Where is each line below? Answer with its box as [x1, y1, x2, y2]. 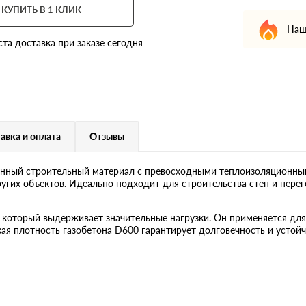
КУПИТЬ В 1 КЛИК [1, 3, 82, 15]
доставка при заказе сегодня [12, 36, 143, 48]
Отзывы [89, 130, 124, 142]
